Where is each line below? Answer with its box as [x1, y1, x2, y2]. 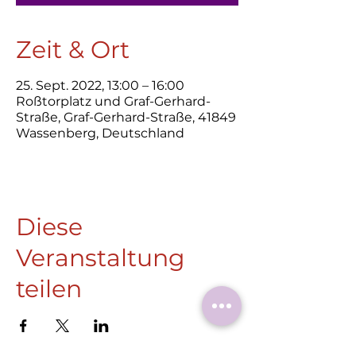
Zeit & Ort [16, 35, 130, 64]
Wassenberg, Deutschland [16, 126, 184, 141]
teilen [16, 274, 82, 304]
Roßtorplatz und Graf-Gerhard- [16, 94, 211, 109]
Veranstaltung [16, 243, 185, 273]
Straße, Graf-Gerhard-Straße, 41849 [16, 110, 236, 125]
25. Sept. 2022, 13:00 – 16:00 [16, 78, 184, 93]
